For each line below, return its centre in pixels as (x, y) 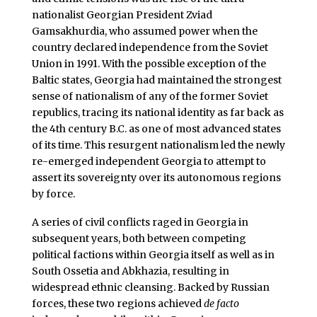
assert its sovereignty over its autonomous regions (156, 177)
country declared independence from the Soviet (150, 47)
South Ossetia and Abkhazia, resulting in (130, 271)
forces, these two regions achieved (117, 303)
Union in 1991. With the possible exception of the (149, 63)
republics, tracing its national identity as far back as (157, 112)
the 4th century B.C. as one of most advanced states (156, 128)
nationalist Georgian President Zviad (122, 15)
